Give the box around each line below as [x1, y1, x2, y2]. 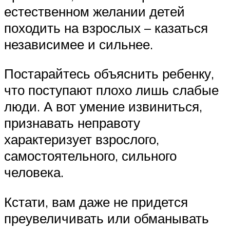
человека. [4, 164, 64, 181]
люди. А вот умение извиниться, [4, 98, 202, 115]
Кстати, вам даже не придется [4, 193, 188, 210]
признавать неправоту [4, 114, 140, 131]
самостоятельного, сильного [4, 147, 177, 164]
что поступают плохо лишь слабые [4, 82, 219, 99]
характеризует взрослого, [4, 131, 159, 148]
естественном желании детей [4, 3, 185, 20]
